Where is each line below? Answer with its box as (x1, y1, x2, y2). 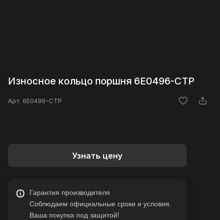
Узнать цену (72, 150, 122, 161)
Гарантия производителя (29, 187, 110, 197)
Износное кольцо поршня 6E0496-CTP (8, 75, 194, 87)
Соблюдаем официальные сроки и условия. (29, 198, 171, 209)
